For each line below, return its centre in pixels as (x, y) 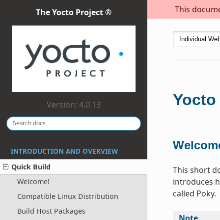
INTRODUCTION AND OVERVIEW (64, 151)
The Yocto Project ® (74, 12)
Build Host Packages (51, 211)
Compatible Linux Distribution (68, 196)
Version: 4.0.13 (74, 105)
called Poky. (194, 193)
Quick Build (31, 166)
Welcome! (33, 182)
